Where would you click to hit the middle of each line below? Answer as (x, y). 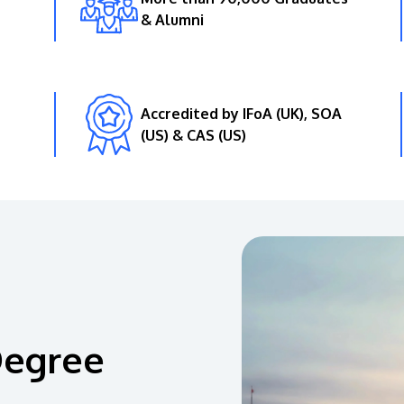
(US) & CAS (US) (194, 135)
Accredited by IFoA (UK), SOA (242, 113)
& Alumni (173, 19)
